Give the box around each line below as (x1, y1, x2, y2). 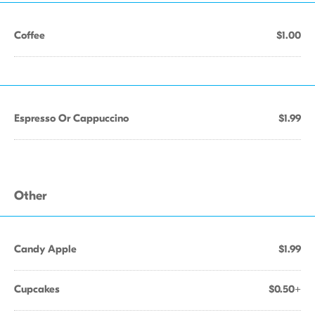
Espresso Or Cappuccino (14, 112, 129, 124)
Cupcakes (14, 283, 60, 295)
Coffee (14, 29, 45, 41)
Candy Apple (14, 243, 77, 255)
